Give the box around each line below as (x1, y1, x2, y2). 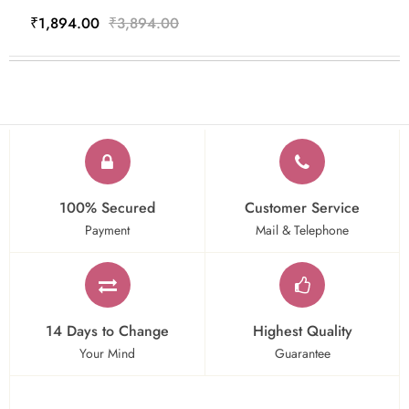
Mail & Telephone (256, 221, 349, 239)
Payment (85, 221, 130, 239)
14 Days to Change (46, 320, 169, 341)
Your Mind (79, 344, 135, 362)
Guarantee (274, 344, 330, 362)
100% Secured (59, 197, 155, 218)
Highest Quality (252, 320, 352, 341)
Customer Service (245, 197, 360, 218)
